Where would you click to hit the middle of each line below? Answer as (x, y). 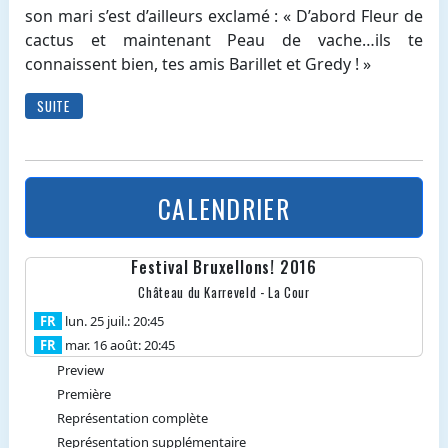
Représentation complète (132, 418)
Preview (80, 370)
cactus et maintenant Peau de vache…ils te (224, 39)
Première (83, 394)
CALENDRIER (224, 207)
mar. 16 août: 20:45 (118, 345)
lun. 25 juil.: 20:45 (112, 321)
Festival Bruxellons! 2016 (224, 267)
